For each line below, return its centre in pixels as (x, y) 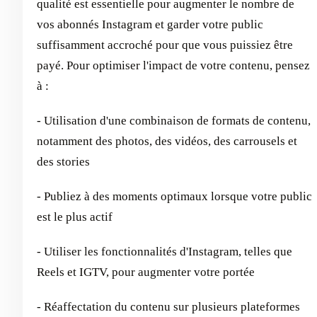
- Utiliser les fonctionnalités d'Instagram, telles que (165, 251)
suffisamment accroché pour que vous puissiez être (165, 45)
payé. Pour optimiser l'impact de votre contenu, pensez (173, 65)
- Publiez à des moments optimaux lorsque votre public (174, 196)
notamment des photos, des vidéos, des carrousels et (167, 141)
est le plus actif (75, 217)
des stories (63, 161)
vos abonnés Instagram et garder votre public (150, 24)
